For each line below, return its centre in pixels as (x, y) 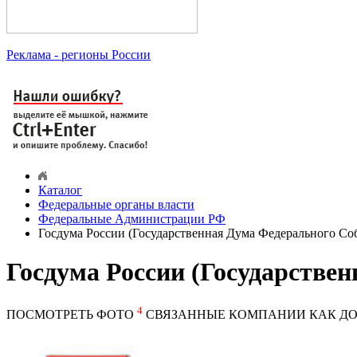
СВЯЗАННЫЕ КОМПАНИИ (226, 315)
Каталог (60, 190)
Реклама (29, 55)
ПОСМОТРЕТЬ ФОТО (72, 315)
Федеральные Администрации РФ (132, 219)
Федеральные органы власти (116, 205)
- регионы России (101, 55)
